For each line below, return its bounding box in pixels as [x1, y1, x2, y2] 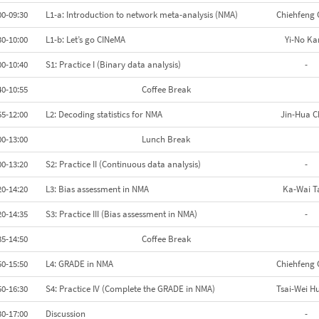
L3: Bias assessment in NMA [46, 183, 150, 196]
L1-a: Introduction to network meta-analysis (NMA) [46, 9, 239, 21]
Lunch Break [46, 133, 191, 146]
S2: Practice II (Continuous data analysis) [46, 158, 202, 171]
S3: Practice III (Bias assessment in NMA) [46, 208, 198, 221]
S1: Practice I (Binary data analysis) [46, 58, 182, 71]
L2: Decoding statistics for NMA [46, 108, 163, 121]
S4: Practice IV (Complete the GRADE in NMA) [46, 283, 216, 296]
